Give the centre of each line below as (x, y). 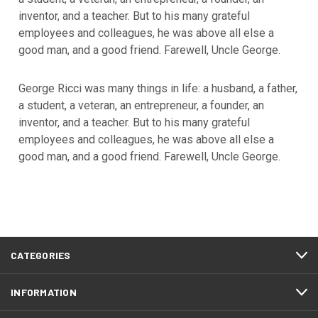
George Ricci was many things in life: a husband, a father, (158, 88)
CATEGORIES (41, 255)
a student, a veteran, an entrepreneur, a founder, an (141, 105)
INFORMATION (44, 292)
